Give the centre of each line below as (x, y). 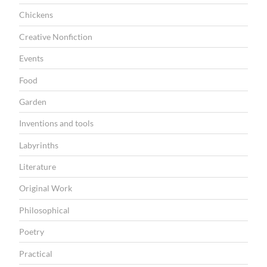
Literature (38, 167)
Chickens (36, 15)
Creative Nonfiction (56, 36)
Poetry (32, 232)
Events (31, 58)
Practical (36, 253)
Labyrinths (39, 145)
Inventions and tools (56, 123)
